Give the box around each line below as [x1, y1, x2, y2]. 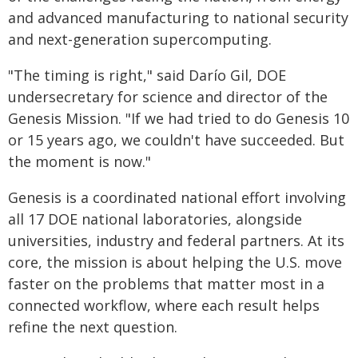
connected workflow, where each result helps [8, 296, 320, 315]
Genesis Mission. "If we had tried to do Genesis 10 [8, 109, 349, 128]
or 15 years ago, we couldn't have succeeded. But [8, 130, 344, 149]
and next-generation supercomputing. [8, 30, 272, 49]
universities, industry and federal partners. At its [8, 231, 344, 250]
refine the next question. [8, 317, 177, 336]
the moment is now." [8, 152, 151, 171]
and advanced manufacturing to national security [8, 8, 348, 27]
